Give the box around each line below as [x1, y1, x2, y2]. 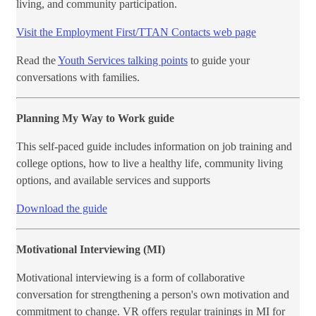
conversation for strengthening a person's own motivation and [16, 288, 289, 301]
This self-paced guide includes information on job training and [16, 140, 292, 153]
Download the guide [16, 202, 107, 215]
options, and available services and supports [16, 174, 210, 187]
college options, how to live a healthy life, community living [16, 157, 283, 170]
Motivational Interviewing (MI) [16, 243, 165, 256]
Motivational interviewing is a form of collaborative [16, 272, 245, 284]
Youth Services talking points [58, 54, 188, 67]
